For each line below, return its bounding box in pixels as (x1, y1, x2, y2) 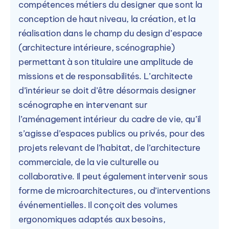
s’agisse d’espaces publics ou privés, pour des (18, 127, 205, 139)
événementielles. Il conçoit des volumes (18, 199, 178, 211)
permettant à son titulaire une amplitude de (18, 56, 193, 67)
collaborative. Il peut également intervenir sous (18, 170, 208, 182)
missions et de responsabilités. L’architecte (18, 70, 193, 82)
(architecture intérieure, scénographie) (18, 41, 175, 53)
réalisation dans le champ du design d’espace (18, 27, 202, 39)
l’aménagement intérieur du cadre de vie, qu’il (18, 113, 201, 125)
